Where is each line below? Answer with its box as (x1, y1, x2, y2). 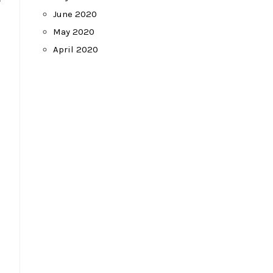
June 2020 (53, 9, 97, 19)
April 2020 (53, 44, 98, 55)
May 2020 (53, 26, 94, 37)
